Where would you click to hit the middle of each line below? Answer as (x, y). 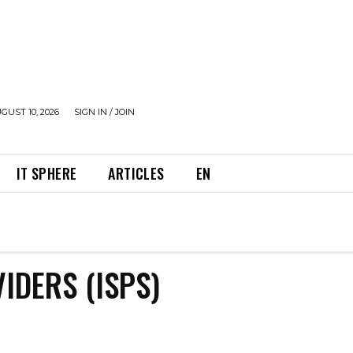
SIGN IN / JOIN (104, 112)
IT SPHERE (46, 173)
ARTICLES (136, 173)
